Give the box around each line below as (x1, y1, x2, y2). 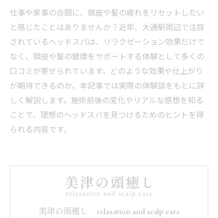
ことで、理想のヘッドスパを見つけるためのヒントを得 (10, 109, 204, 120)
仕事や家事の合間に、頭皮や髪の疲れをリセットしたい (10, 6, 204, 18)
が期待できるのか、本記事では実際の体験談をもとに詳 (10, 79, 204, 91)
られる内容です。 (10, 123, 71, 135)
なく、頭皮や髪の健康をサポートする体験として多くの (10, 50, 204, 62)
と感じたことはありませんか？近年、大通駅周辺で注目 (10, 21, 204, 33)
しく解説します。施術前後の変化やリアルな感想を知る (10, 94, 203, 106)
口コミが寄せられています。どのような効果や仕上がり (10, 65, 203, 76)
